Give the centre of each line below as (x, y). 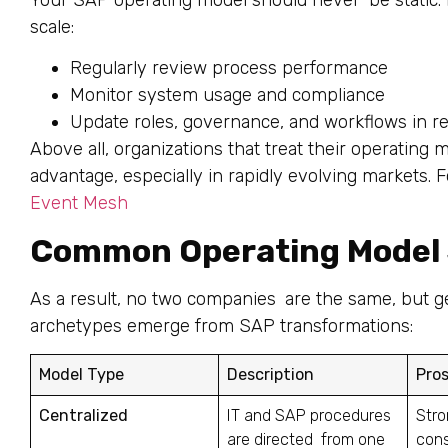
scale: (52, 26)
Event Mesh (79, 203)
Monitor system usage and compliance (227, 95)
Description (271, 374)
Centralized (84, 415)
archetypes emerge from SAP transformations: (221, 325)
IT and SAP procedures (309, 415)
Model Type (82, 374)
